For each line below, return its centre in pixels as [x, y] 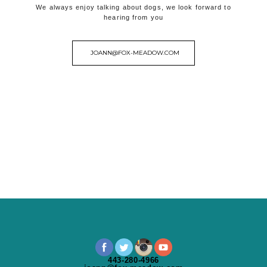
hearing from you [133, 17]
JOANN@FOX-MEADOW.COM [135, 53]
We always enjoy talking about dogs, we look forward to [133, 7]
